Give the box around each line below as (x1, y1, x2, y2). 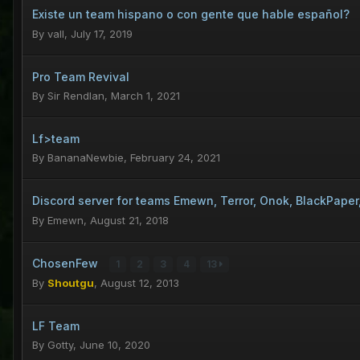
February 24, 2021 (130, 151, 220, 165)
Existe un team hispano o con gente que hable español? (32, 7, 353, 22)
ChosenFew (32, 256, 101, 271)
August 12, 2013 (100, 276, 179, 290)
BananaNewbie (47, 151, 124, 165)
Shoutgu (47, 276, 94, 290)
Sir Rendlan (47, 89, 104, 103)
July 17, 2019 (71, 27, 133, 41)
